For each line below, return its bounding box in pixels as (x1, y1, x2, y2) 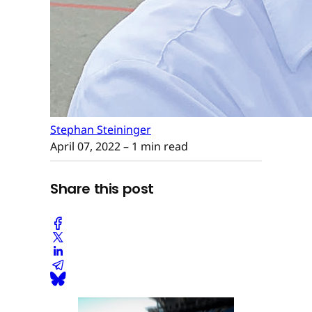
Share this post (50, 179, 154, 199)
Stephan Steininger (50, 121, 151, 137)
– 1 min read (120, 138, 188, 154)
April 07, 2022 (50, 138, 120, 154)
